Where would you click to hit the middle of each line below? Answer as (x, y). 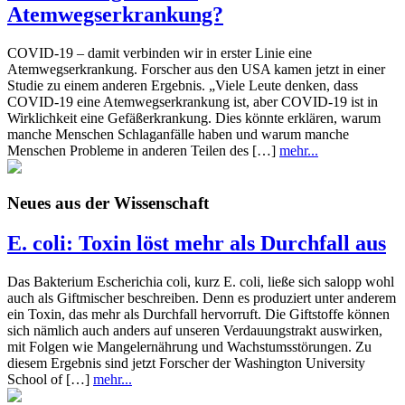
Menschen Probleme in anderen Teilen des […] (143, 150)
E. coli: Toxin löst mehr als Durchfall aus (197, 244)
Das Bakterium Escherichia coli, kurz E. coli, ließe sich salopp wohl (201, 282)
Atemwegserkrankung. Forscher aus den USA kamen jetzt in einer (196, 69)
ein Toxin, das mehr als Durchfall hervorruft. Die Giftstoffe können (198, 315)
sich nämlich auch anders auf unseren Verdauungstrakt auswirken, (195, 331)
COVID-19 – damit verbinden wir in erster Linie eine (160, 52)
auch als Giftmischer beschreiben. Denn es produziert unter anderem (202, 298)
